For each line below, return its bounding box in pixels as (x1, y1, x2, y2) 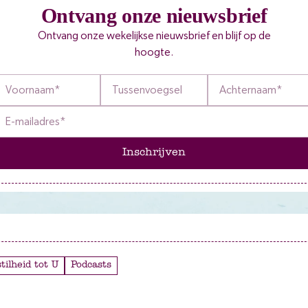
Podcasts (76, 260, 111, 270)
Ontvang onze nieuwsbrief (41, 3, 267, 27)
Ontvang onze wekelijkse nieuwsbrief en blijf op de (37, 30, 271, 41)
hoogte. (135, 46, 173, 58)
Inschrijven (122, 147, 186, 159)
